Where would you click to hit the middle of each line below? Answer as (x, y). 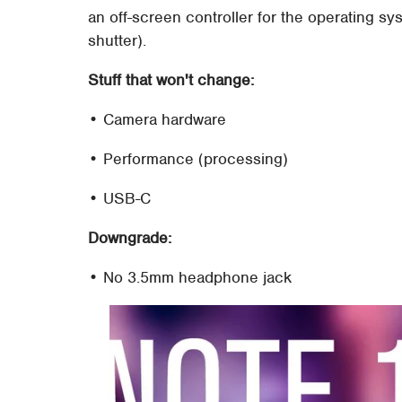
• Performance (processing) (188, 158)
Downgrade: (130, 237)
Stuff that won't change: (171, 79)
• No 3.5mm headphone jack (190, 277)
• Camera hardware (157, 119)
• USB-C (120, 198)
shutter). (118, 40)
